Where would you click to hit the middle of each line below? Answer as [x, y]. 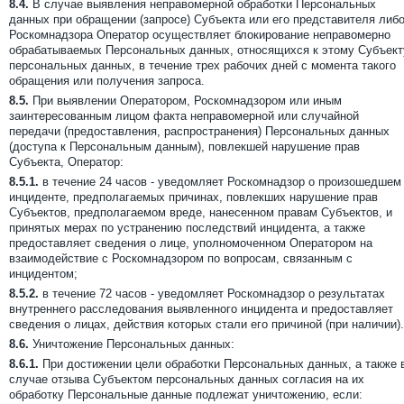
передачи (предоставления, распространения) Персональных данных [199, 131]
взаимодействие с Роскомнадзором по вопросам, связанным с [181, 258]
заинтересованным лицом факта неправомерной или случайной [184, 116]
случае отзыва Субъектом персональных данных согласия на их [187, 379]
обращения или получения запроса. [107, 81]
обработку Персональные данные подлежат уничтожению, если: [186, 395]
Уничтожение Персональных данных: [132, 344]
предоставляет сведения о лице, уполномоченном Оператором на [191, 243]
